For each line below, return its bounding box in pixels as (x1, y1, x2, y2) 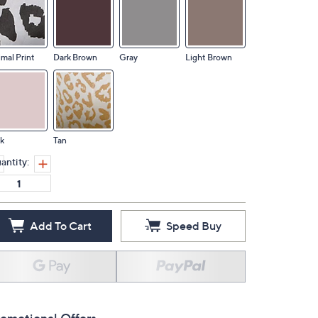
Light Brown (185, 52, 232, 62)
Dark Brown (53, 52, 97, 62)
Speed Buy (166, 219, 221, 233)
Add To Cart (29, 219, 92, 233)
